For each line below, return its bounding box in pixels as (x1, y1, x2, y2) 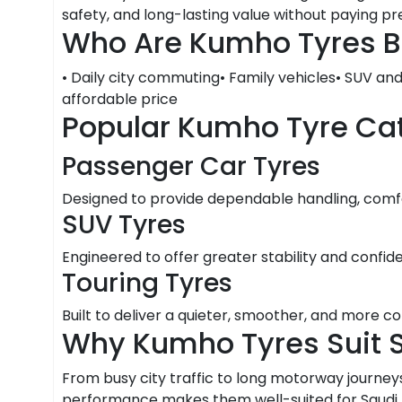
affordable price (61, 88, 178, 109)
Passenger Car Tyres (61, 148, 320, 184)
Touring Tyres (61, 265, 232, 301)
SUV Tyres (61, 206, 186, 242)
